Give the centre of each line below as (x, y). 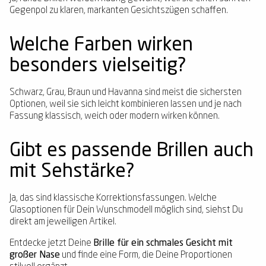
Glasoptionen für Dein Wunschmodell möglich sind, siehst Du (126, 210)
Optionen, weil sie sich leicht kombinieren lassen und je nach (126, 104)
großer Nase (35, 255)
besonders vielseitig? (98, 66)
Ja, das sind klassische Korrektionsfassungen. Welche (113, 198)
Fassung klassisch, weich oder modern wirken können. (115, 116)
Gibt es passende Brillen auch (132, 151)
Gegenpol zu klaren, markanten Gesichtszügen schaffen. (119, 11)
